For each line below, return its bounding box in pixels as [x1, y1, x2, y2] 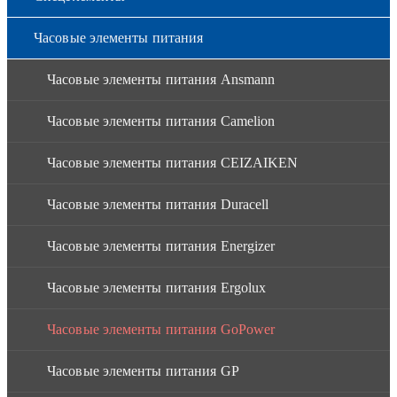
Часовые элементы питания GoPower [47, 321, 276, 337]
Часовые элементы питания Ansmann [47, 71, 276, 87]
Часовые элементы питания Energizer [47, 237, 276, 253]
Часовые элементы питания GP [47, 362, 239, 378]
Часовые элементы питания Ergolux [47, 279, 267, 295]
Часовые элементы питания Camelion [47, 113, 276, 128]
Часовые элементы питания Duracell [47, 196, 269, 212]
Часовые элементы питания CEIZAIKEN [47, 154, 299, 170]
